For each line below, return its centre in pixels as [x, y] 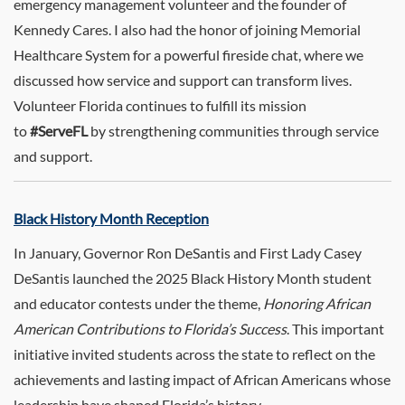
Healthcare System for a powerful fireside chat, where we [188, 55]
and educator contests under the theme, [138, 303]
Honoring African [317, 303]
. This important [335, 329]
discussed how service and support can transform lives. [183, 80]
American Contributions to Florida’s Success [150, 329]
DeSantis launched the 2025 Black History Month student [193, 278]
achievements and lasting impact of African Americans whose [202, 379]
